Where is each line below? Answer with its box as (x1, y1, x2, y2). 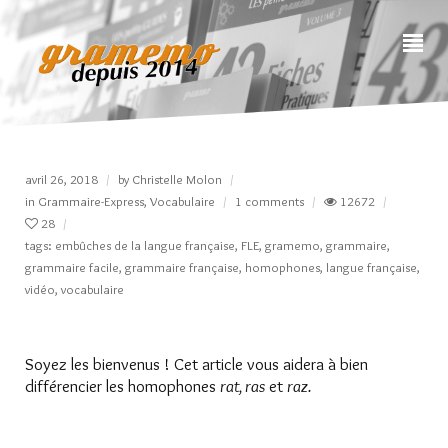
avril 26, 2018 (25, 171, 98, 187)
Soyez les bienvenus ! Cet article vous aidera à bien (25, 354, 368, 374)
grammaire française (125, 259, 239, 275)
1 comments (235, 193, 304, 209)
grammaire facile (25, 259, 119, 275)
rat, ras (220, 376, 265, 396)
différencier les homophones (25, 376, 220, 396)
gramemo (265, 237, 320, 253)
